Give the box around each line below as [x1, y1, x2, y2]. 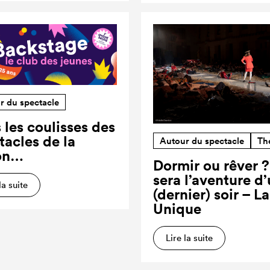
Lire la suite [165, 232, 213, 243]
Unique [152, 199, 201, 218]
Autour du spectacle [159, 134, 244, 147]
